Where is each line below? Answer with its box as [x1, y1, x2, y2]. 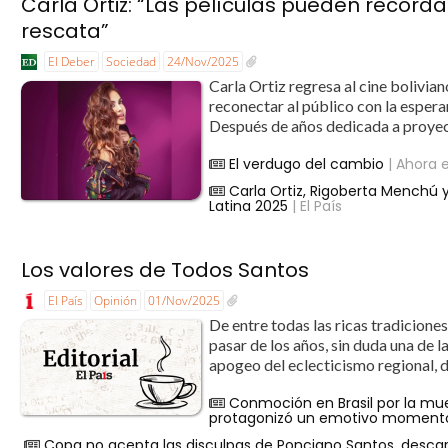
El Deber [48, 53, 96, 71]
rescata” [21, 17, 110, 46]
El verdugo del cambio [229, 154, 385, 175]
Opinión [94, 291, 138, 309]
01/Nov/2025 [148, 291, 221, 309]
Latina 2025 [209, 196, 289, 217]
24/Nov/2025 [167, 53, 240, 71]
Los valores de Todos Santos [21, 255, 310, 284]
